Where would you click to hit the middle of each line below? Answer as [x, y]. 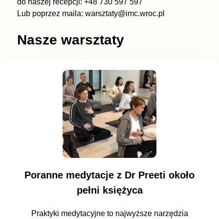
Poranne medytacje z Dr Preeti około [109, 175]
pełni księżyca [109, 190]
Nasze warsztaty [71, 40]
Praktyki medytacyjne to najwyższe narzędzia [109, 213]
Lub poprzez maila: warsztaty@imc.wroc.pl [91, 13]
